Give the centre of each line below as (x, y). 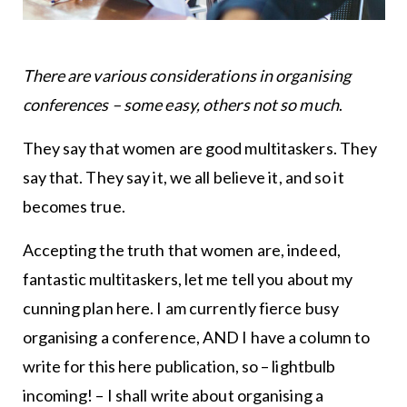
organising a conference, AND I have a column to (196, 338)
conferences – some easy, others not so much (180, 105)
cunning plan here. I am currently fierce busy (181, 308)
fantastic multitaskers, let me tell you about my (188, 279)
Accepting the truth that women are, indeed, (181, 250)
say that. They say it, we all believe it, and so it (183, 178)
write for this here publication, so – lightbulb (179, 367)
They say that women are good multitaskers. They (200, 149)
